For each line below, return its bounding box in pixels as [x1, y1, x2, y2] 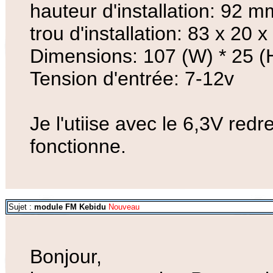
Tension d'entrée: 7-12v [30, 68, 234, 90]
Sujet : [9, 202, 34, 211]
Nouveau [106, 202, 140, 211]
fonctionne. [30, 135, 126, 158]
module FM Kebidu [34, 202, 106, 211]
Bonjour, [30, 246, 102, 268]
